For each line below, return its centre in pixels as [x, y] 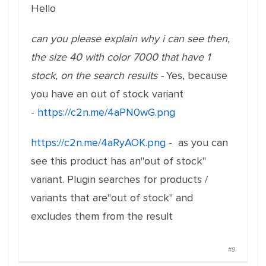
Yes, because [197, 75]
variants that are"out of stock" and [112, 198]
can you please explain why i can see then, [130, 39]
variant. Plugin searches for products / [119, 179]
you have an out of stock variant [107, 94]
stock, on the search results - [99, 75]
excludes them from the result [102, 216]
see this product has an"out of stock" [120, 161]
